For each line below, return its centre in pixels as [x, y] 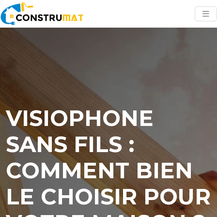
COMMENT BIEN [99, 170]
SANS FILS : [70, 144]
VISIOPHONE [80, 118]
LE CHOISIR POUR [108, 196]
